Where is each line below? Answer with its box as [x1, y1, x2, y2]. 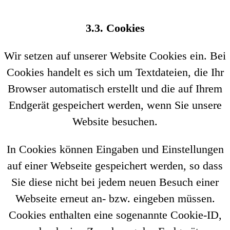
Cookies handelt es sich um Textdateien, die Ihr [6, 66, 224, 79]
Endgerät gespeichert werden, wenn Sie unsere [8, 99, 222, 111]
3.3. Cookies [85, 22, 145, 34]
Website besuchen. [72, 115, 158, 128]
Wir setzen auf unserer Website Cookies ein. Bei [4, 49, 226, 62]
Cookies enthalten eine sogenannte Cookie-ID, [8, 208, 222, 221]
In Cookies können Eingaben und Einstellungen [6, 143, 224, 156]
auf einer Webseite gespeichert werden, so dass [7, 159, 223, 172]
